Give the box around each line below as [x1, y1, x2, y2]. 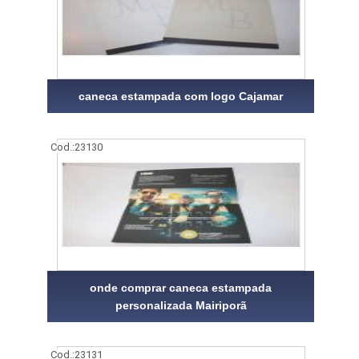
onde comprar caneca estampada [90, 280, 272, 294]
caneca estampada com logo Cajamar [79, 89, 284, 103]
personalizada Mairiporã [115, 298, 247, 312]
